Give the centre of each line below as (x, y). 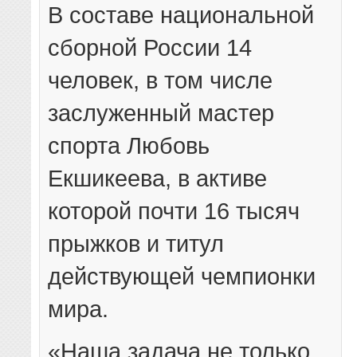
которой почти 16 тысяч (174, 210)
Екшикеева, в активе (158, 178)
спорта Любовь (129, 145)
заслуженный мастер (161, 112)
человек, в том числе (161, 80)
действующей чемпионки (182, 276)
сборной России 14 (150, 47)
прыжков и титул (136, 243)
